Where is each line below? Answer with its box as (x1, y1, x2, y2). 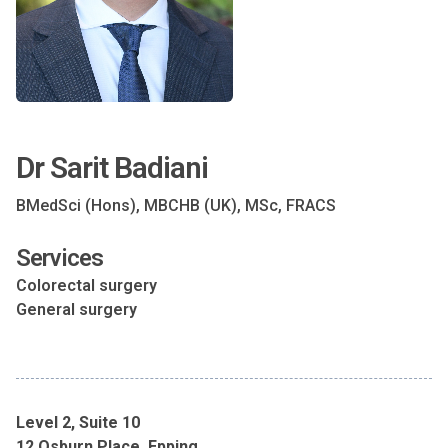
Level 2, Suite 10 (16, 413, 140, 432)
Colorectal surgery (16, 276, 157, 295)
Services (16, 244, 103, 272)
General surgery (16, 300, 137, 319)
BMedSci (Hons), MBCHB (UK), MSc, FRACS (16, 196, 336, 215)
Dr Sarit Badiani (16, 150, 208, 185)
